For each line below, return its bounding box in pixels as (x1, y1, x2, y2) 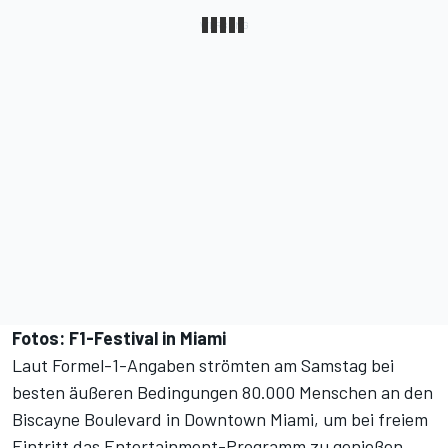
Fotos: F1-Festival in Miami (12, 327, 226, 350)
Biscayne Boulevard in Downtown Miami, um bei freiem (12, 408, 428, 431)
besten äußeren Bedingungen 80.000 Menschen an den (12, 381, 433, 404)
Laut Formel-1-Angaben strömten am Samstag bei (12, 354, 394, 377)
